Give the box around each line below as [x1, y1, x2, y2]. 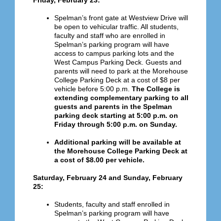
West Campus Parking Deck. [54, 58, 146, 67]
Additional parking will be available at [54, 138, 181, 147]
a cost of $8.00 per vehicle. [54, 156, 145, 164]
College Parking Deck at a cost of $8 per [54, 76, 180, 84]
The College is [132, 85, 180, 93]
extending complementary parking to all [54, 94, 188, 102]
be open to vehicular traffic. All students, [54, 23, 179, 31]
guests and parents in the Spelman [54, 103, 172, 111]
